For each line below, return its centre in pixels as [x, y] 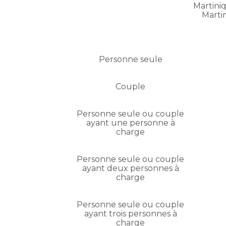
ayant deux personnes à [130, 168]
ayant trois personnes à [130, 214]
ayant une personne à [130, 123]
